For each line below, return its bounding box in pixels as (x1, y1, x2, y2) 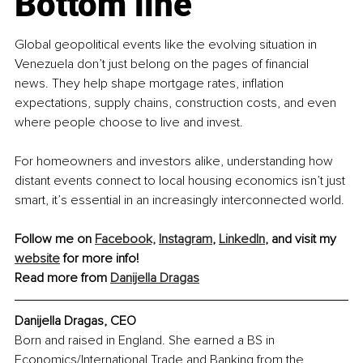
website (15, 250, 60, 267)
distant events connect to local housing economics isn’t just (15, 172, 348, 189)
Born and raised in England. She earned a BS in (15, 331, 278, 348)
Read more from (15, 269, 110, 286)
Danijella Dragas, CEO (15, 312, 136, 329)
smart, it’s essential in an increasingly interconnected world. (15, 191, 344, 208)
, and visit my (265, 230, 340, 247)
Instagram (159, 230, 212, 247)
